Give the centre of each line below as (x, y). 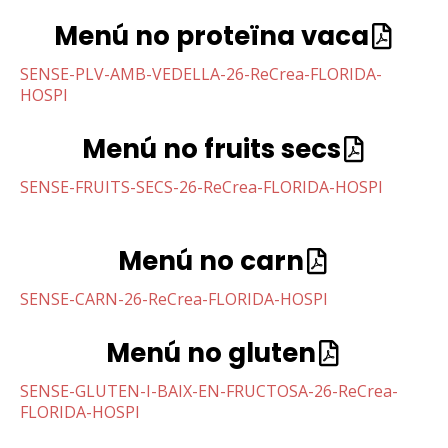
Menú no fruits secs (211, 148)
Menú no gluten (211, 352)
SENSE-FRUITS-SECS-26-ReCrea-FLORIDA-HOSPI (201, 186)
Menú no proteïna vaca (211, 35)
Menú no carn (211, 260)
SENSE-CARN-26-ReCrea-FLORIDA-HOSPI (174, 298)
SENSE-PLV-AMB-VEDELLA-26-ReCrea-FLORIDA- (201, 73)
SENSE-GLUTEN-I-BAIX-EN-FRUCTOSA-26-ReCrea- (209, 390)
